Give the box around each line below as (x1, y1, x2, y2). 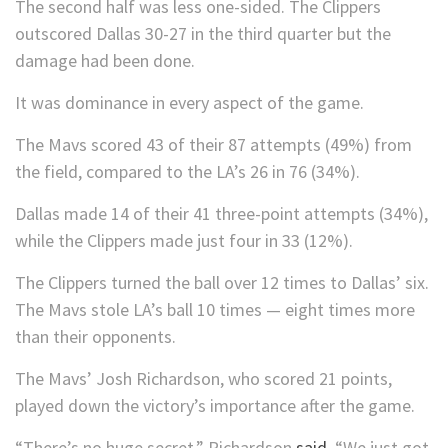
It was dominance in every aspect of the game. (15, 91, 364, 115)
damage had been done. (15, 49, 195, 73)
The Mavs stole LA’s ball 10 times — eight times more (15, 298, 415, 322)
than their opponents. (15, 325, 176, 349)
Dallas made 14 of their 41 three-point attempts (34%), (15, 202, 428, 226)
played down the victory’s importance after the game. (15, 394, 415, 418)
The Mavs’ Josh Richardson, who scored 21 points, (15, 367, 392, 391)
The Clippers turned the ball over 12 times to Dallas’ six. (15, 271, 429, 295)
